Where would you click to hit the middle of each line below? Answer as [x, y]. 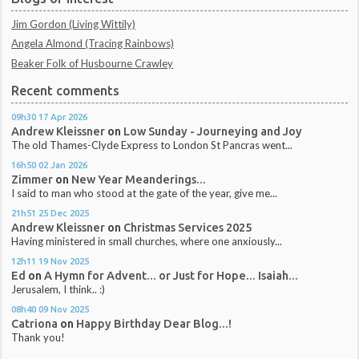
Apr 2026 [69, 116]
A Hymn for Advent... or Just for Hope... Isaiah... [171, 276]
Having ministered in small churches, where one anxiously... [147, 242]
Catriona [35, 324]
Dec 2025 [70, 213]
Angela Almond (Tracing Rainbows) [93, 44]
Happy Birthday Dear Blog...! [154, 324]
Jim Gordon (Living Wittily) [74, 24]
